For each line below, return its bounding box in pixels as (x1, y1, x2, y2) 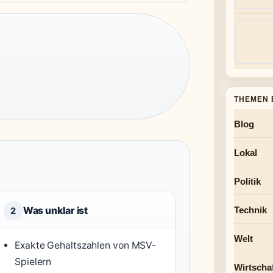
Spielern (15, 256, 52, 268)
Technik (234, 205, 267, 215)
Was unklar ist (23, 205, 88, 216)
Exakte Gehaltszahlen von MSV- (15, 239, 157, 251)
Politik (234, 176, 261, 186)
